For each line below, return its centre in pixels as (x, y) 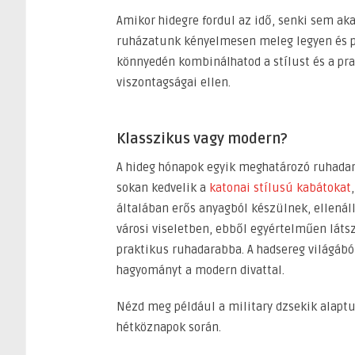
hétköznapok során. (169, 327)
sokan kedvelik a (163, 187)
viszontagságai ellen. (174, 82)
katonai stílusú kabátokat (280, 187)
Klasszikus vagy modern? (202, 138)
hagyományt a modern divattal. (200, 270)
